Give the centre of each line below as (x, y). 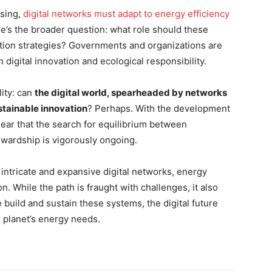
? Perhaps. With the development (159, 109)
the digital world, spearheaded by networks (131, 93)
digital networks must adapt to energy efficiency (126, 14)
